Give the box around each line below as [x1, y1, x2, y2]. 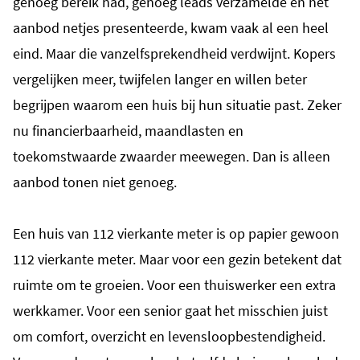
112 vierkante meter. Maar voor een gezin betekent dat [13, 250, 342, 268]
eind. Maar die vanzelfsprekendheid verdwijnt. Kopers [13, 44, 336, 63]
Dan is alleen [252, 147, 330, 166]
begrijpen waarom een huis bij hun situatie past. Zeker [13, 96, 342, 114]
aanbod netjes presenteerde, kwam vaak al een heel [13, 18, 329, 37]
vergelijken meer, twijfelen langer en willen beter [13, 70, 307, 88]
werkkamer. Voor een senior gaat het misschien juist [13, 301, 328, 320]
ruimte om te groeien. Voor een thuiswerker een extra [13, 276, 336, 294]
